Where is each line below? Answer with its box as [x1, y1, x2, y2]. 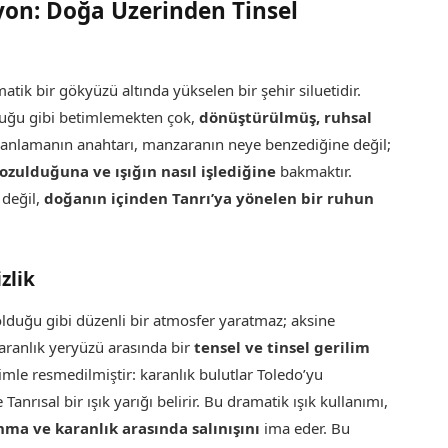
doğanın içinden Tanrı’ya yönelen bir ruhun [44, 187, 375, 208]
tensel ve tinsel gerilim [194, 337, 371, 358]
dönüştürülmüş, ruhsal [199, 106, 373, 127]
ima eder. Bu [260, 418, 351, 439]
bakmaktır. [276, 160, 353, 181]
